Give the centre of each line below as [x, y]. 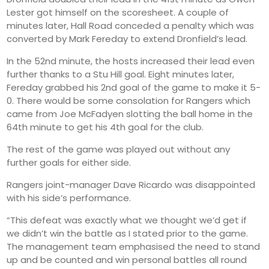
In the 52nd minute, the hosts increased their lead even [131, 61]
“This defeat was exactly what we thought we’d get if [127, 220]
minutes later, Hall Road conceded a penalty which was [131, 25]
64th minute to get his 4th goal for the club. [105, 127]
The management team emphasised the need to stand [134, 246]
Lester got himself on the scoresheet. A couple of [118, 12]
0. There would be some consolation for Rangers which [129, 100]
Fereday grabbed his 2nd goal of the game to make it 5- [134, 87]
